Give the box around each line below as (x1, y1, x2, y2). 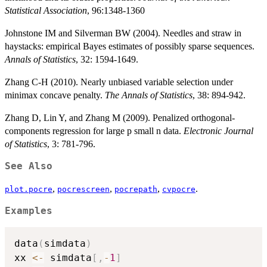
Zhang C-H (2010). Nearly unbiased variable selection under (5, 77, 233, 88)
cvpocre (162, 185, 195, 194)
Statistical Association (5, 5, 87, 16)
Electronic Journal (184, 126, 253, 136)
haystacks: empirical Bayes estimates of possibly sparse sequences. (5, 41, 254, 52)
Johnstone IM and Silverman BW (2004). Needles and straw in (5, 28, 241, 39)
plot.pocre (5, 185, 52, 194)
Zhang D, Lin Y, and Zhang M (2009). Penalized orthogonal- (5, 113, 235, 123)
